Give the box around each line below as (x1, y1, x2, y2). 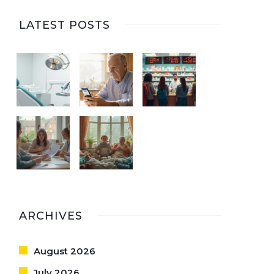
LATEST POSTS (19, 18, 110, 32)
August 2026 (34, 245, 95, 257)
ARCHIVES (19, 209, 83, 223)
